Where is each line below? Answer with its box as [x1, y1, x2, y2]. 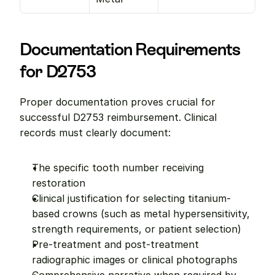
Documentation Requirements [20, 39, 240, 59]
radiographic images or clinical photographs [32, 254, 238, 266]
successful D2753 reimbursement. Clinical [20, 111, 217, 123]
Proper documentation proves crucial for [20, 96, 215, 108]
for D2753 [20, 61, 96, 81]
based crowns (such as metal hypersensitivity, [32, 207, 250, 220]
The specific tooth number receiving [32, 161, 204, 174]
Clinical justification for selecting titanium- [32, 192, 231, 204]
